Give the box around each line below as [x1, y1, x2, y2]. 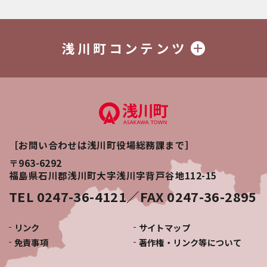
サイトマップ [138, 221, 190, 234]
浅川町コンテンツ [61, 38, 188, 57]
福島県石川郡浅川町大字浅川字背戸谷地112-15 [9, 168, 217, 182]
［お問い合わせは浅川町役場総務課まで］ [9, 138, 195, 151]
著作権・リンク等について [138, 235, 242, 249]
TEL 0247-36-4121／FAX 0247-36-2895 [9, 187, 257, 206]
